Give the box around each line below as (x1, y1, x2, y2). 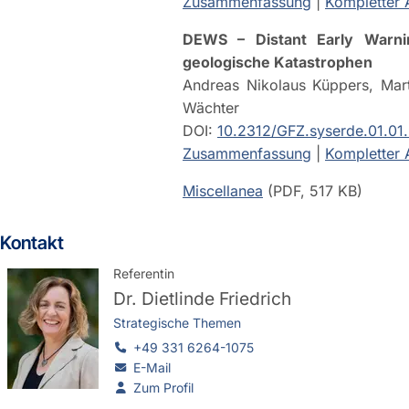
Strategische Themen (113, 315, 241, 331)
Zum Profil (132, 380, 194, 396)
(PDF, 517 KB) (263, 181, 362, 200)
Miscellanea (183, 181, 263, 200)
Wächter (183, 98, 239, 117)
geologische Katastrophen (183, 52, 372, 71)
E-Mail (132, 360, 171, 376)
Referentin (113, 265, 174, 281)
